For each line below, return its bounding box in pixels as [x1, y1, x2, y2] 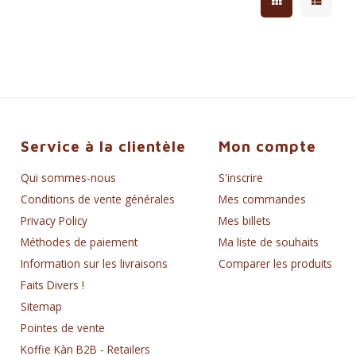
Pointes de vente [21, 320, 106, 336]
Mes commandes [218, 192, 306, 207]
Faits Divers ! [21, 277, 85, 293]
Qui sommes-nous [21, 170, 117, 186]
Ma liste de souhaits [218, 234, 319, 250]
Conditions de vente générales [21, 192, 176, 207]
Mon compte [218, 137, 316, 156]
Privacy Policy [21, 213, 88, 229]
